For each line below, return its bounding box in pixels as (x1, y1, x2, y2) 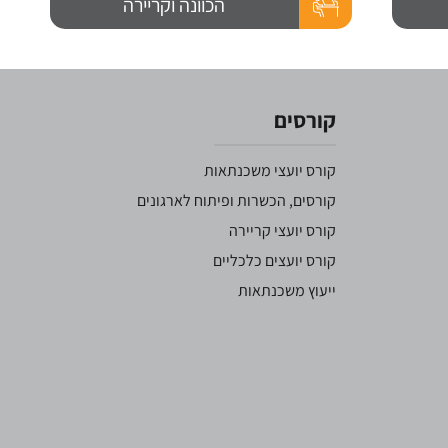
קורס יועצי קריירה (229, 220, 336, 242)
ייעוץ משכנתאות (238, 280, 336, 302)
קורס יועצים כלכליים (213, 250, 336, 272)
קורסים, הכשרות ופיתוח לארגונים (137, 190, 336, 212)
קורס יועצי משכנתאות (204, 160, 336, 182)
